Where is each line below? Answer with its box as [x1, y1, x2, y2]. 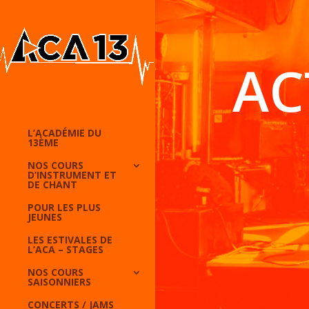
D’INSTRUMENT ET [28, 168, 117, 182]
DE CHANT [28, 178, 77, 192]
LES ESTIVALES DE [28, 233, 112, 247]
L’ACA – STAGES [28, 243, 103, 257]
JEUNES [28, 210, 62, 224]
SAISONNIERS [28, 275, 91, 289]
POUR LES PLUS [28, 201, 101, 215]
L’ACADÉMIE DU [28, 126, 101, 140]
